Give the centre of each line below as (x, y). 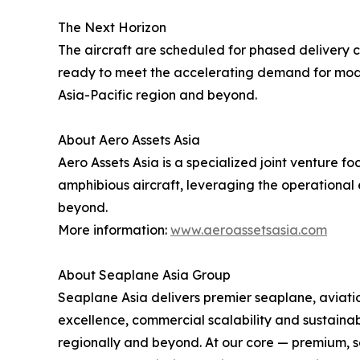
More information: (114, 230)
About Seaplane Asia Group (144, 275)
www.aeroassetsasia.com (249, 230)
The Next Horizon (112, 28)
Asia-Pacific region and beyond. (157, 95)
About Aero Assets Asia (129, 140)
